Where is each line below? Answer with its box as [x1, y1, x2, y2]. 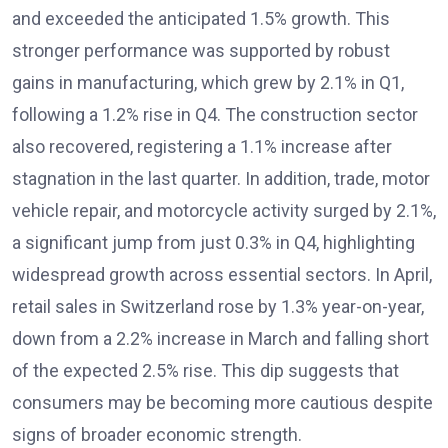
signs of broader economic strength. [12, 424, 302, 445]
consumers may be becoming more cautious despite [12, 392, 433, 413]
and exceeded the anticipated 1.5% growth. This [12, 8, 390, 29]
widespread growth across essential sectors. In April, [12, 264, 432, 285]
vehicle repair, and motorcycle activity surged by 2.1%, [12, 200, 436, 221]
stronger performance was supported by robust [12, 40, 390, 61]
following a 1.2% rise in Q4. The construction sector [12, 104, 418, 125]
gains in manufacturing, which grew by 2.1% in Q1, [12, 72, 404, 93]
